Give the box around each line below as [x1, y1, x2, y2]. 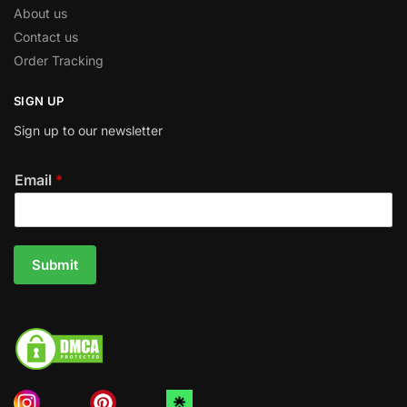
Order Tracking [14, 52, 104, 68]
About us [14, 5, 67, 21]
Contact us [14, 28, 78, 45]
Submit [32, 256, 78, 274]
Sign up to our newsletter [14, 123, 163, 139]
